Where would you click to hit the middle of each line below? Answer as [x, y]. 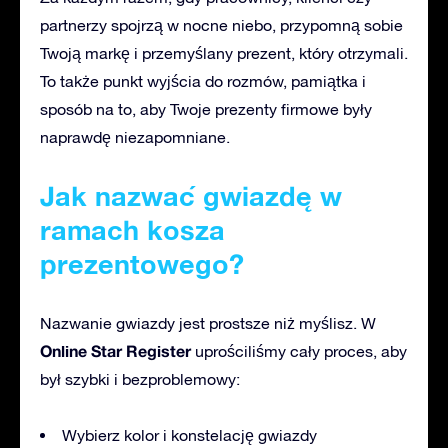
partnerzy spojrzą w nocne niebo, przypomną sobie [221, 24]
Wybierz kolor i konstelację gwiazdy [189, 434]
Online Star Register [115, 350]
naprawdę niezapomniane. [135, 136]
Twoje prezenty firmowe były [269, 108]
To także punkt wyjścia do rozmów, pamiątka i [203, 80]
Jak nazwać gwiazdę [180, 195]
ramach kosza [132, 229]
